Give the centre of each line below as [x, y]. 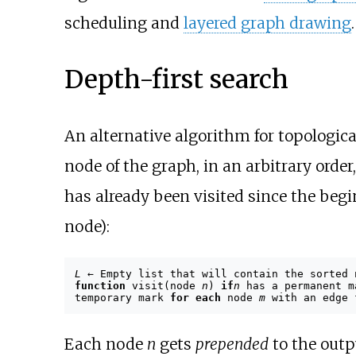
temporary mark [122, 297]
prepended [232, 344]
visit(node [163, 285]
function [100, 285]
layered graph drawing [267, 23]
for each [195, 297]
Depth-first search [176, 80]
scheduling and [124, 23]
